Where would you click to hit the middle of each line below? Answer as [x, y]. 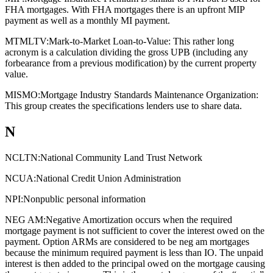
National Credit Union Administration [108, 178]
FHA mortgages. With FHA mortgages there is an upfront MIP [125, 10]
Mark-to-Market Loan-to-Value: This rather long [141, 41]
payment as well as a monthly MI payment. [87, 21]
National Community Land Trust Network [121, 157]
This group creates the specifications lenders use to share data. [123, 106]
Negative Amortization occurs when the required [139, 219]
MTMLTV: [27, 41]
